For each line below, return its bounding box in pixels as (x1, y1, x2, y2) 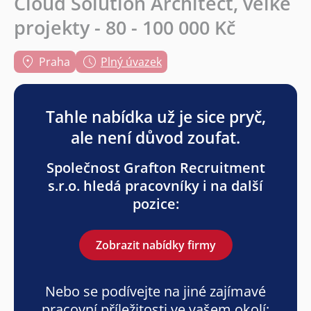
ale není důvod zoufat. (71, 126, 240, 149)
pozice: (132, 194, 179, 214)
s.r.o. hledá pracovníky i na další (48, 176, 263, 196)
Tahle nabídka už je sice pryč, (45, 106, 266, 128)
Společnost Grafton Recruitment (46, 158, 265, 178)
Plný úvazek (101, 54, 162, 70)
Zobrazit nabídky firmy (95, 237, 216, 253)
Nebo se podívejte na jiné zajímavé (45, 282, 266, 301)
